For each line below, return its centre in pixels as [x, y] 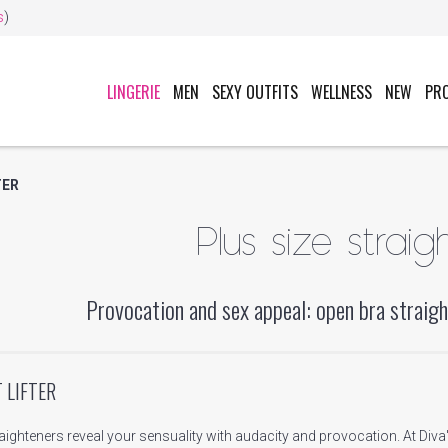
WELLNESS [341, 92]
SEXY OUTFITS [255, 92]
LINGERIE [133, 92]
